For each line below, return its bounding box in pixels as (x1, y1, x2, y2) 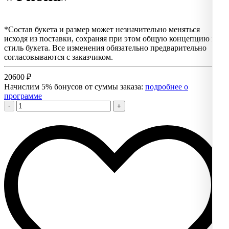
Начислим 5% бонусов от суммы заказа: (4, 82, 145, 91)
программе (4, 91, 42, 101)
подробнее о (145, 82, 188, 91)
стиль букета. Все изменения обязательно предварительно (4, 43, 207, 53)
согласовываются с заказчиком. (4, 53, 113, 62)
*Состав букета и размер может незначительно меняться (4, 25, 200, 34)
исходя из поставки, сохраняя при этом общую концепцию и (4, 34, 216, 43)
